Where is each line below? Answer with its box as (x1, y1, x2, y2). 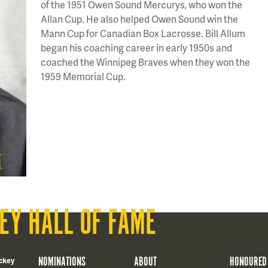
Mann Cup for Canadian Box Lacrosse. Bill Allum (41, 26, 245, 40)
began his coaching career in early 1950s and (41, 41, 232, 54)
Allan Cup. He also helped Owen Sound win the (41, 12, 238, 26)
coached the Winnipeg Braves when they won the (41, 55, 250, 69)
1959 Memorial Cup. (41, 69, 126, 83)
